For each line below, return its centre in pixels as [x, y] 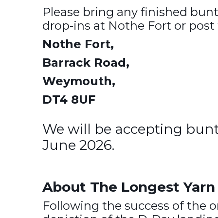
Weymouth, [79, 81]
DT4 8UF [69, 100]
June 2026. [78, 145]
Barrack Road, [86, 63]
